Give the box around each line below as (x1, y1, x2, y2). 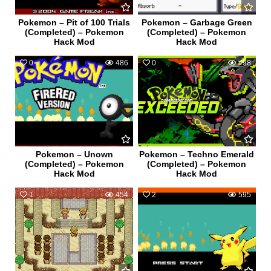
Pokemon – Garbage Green (141, 18, 252, 28)
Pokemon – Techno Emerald (139, 149, 255, 160)
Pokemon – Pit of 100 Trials (18, 18, 131, 28)
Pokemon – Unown (35, 149, 113, 160)
